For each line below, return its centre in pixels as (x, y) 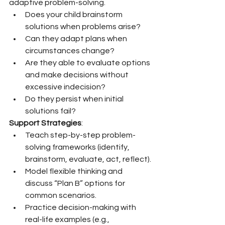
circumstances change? (70, 51)
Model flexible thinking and (75, 171)
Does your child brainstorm (75, 15)
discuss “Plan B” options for (76, 183)
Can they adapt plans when (77, 39)
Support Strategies (45, 123)
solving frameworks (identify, (78, 147)
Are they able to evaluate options (88, 63)
